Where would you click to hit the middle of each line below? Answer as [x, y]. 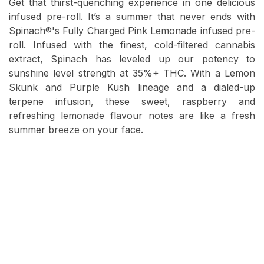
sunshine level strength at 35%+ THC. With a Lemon [132, 73]
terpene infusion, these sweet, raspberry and [132, 102]
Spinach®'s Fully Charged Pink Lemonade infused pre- [132, 31]
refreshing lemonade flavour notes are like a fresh [132, 116]
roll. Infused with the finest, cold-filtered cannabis [132, 45]
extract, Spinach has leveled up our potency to [132, 59]
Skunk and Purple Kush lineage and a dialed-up [132, 88]
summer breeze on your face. [76, 130]
